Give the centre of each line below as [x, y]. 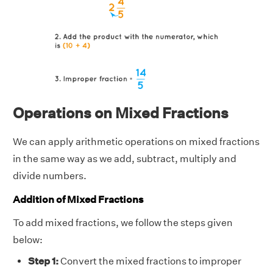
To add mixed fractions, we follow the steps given [123, 223]
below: [28, 240]
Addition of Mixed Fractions [78, 200]
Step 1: [43, 261]
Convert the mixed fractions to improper [150, 261]
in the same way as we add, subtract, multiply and [125, 158]
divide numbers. [50, 175]
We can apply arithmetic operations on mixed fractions [136, 141]
